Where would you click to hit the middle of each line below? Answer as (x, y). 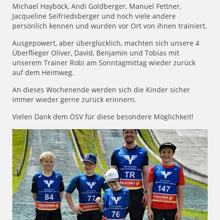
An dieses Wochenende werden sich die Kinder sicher (101, 90)
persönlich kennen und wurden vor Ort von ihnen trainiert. (110, 26)
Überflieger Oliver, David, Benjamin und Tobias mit (96, 53)
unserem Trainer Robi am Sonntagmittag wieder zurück (104, 63)
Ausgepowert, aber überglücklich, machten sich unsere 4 (106, 43)
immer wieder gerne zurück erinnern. (74, 100)
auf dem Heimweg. (43, 73)
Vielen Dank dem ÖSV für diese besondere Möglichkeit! (103, 117)
